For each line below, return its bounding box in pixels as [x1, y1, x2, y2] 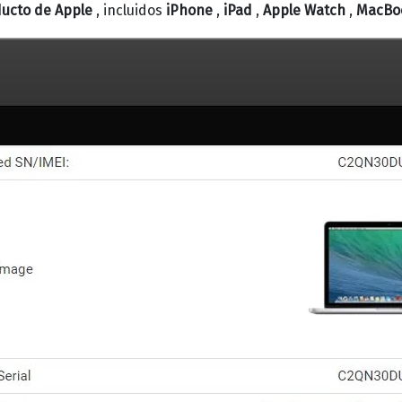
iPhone [166, 2, 213, 19]
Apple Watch [263, 2, 345, 19]
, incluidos [92, 2, 166, 19]
